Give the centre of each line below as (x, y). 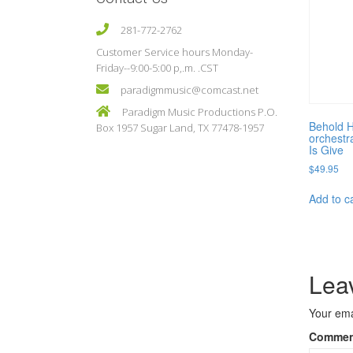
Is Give (326, 149)
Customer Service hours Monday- (175, 52)
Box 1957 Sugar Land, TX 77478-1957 (180, 128)
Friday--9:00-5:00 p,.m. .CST (157, 68)
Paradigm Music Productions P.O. (199, 112)
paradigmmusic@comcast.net (190, 90)
